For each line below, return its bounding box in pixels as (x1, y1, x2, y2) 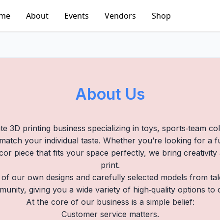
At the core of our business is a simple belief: (26, 197, 194, 207)
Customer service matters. (61, 209, 159, 219)
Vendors (105, 10, 136, 21)
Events (64, 10, 89, 21)
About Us (75, 84, 145, 104)
